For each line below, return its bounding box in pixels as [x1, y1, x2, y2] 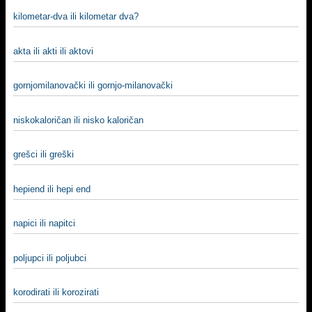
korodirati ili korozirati [13, 287, 99, 297]
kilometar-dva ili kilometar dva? [13, 11, 139, 22]
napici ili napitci [13, 218, 75, 228]
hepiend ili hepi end [13, 183, 91, 194]
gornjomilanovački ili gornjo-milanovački [13, 80, 173, 91]
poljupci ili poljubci [13, 252, 86, 263]
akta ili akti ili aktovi [13, 45, 93, 56]
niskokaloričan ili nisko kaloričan [13, 114, 143, 125]
